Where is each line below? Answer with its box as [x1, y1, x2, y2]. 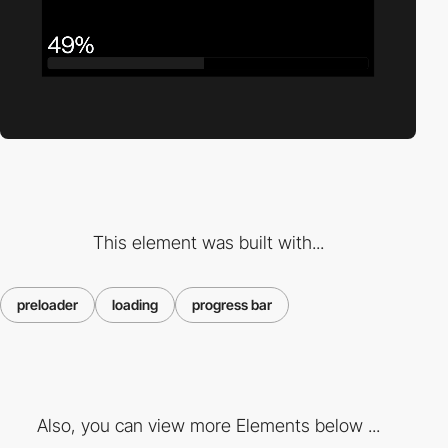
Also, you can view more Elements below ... [36, 415, 380, 437]
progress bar [192, 295, 272, 313]
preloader [17, 295, 78, 313]
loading [112, 295, 158, 313]
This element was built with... [92, 231, 324, 253]
